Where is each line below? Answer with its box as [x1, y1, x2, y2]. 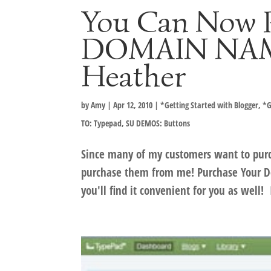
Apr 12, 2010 [113, 99, 153, 111]
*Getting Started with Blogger [160, 99, 259, 111]
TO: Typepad [81, 117, 122, 129]
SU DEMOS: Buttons [126, 117, 191, 129]
